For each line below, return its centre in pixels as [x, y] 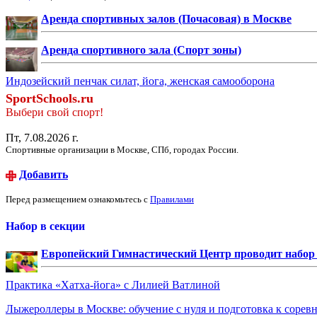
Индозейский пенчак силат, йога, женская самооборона [140, 81]
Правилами [172, 199]
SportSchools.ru [50, 98]
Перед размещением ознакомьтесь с [78, 199]
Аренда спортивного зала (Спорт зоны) [141, 50]
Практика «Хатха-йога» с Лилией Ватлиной [113, 285]
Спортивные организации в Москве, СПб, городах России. [122, 149]
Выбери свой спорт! [54, 112]
